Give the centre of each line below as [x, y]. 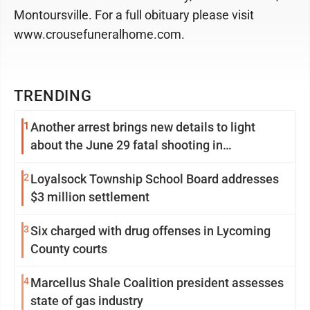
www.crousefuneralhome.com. [99, 35]
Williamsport [66, 163]
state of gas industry [87, 301]
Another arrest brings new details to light [143, 127]
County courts [69, 249]
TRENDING [53, 96]
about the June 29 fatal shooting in [127, 145]
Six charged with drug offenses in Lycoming [151, 231]
